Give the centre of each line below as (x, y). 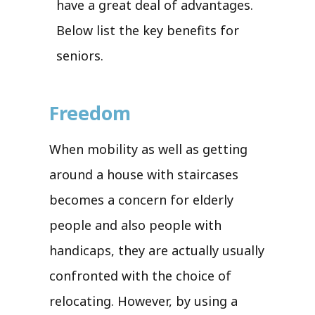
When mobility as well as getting (148, 149)
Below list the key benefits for (148, 30)
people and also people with (135, 225)
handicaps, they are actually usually (157, 250)
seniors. (80, 55)
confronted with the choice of (140, 275)
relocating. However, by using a (143, 301)
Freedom (90, 112)
